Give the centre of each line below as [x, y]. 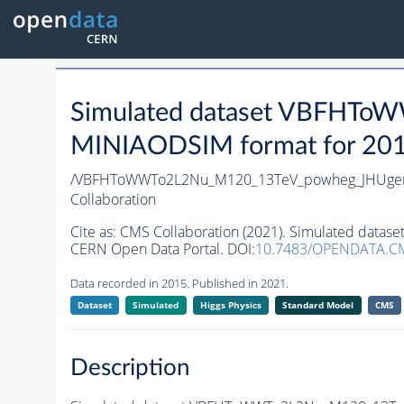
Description [130, 367]
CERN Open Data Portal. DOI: [162, 249]
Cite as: [95, 232]
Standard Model [318, 305]
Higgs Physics [230, 305]
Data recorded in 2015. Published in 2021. [179, 284]
